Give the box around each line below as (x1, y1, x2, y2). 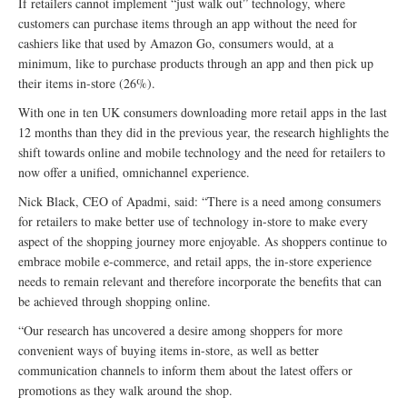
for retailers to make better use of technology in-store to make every (18, 212, 368, 230)
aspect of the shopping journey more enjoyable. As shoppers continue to (18, 232, 387, 250)
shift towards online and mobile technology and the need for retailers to (18, 143, 385, 161)
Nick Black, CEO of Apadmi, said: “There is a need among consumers (18, 192, 381, 210)
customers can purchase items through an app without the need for (18, 14, 357, 32)
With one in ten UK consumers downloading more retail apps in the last (18, 103, 387, 121)
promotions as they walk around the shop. (18, 381, 233, 399)
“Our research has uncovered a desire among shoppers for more (18, 321, 342, 339)
